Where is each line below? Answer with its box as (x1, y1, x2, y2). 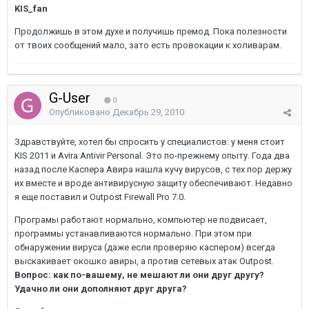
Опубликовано (49, 107, 112, 117)
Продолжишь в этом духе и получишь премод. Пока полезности (14, 26, 287, 37)
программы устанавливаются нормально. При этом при (14, 228, 252, 239)
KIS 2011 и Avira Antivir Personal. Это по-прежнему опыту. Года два (14, 150, 290, 161)
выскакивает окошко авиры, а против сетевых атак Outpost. (14, 256, 274, 266)
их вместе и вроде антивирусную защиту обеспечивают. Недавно (14, 178, 292, 188)
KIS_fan (14, 3, 48, 14)
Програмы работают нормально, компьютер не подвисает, (14, 215, 267, 225)
